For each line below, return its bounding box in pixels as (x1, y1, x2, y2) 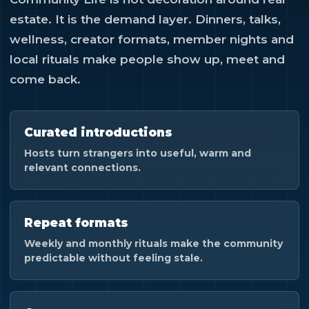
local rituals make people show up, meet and (10, 52, 285, 66)
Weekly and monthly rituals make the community (24, 237, 283, 250)
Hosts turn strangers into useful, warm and (24, 147, 251, 159)
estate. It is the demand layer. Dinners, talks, (10, 12, 281, 26)
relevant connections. (24, 161, 141, 174)
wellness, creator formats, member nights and (10, 32, 294, 46)
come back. (10, 72, 81, 86)
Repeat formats (24, 216, 128, 230)
